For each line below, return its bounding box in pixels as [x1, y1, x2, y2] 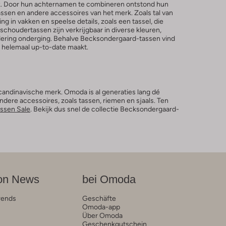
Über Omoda [82, 211, 123, 219]
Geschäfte [82, 194, 116, 202]
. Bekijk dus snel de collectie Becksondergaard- [30, 104, 179, 113]
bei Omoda [82, 173, 136, 186]
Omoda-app [82, 202, 120, 211]
